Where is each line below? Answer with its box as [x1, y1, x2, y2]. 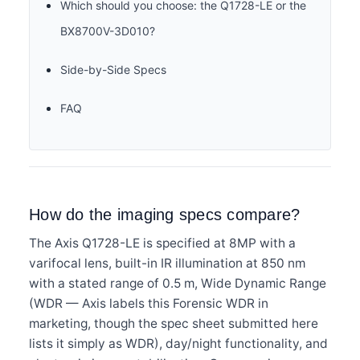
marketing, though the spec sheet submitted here [29, 315, 318, 331]
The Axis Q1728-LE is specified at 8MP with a [29, 235, 296, 251]
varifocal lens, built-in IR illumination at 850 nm [29, 255, 305, 271]
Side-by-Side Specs [60, 62, 166, 76]
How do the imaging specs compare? [29, 205, 301, 223]
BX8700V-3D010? [60, 23, 155, 38]
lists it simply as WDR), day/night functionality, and [29, 335, 328, 351]
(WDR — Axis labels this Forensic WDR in [29, 295, 268, 311]
